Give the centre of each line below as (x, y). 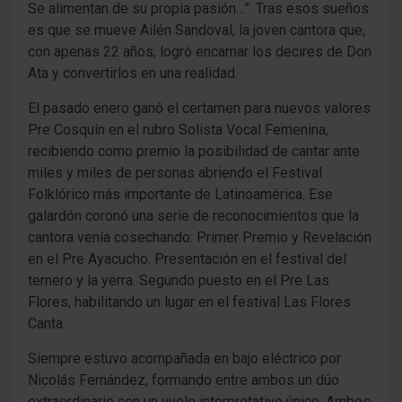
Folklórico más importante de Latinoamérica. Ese (180, 195)
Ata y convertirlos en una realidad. (133, 74)
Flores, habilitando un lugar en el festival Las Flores (189, 302)
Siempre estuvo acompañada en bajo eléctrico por (184, 359)
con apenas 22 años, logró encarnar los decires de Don (200, 52)
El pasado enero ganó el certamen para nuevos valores (199, 109)
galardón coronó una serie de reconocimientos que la (193, 216)
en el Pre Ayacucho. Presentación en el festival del (187, 259)
